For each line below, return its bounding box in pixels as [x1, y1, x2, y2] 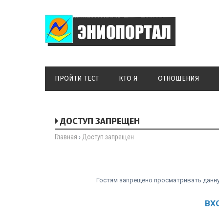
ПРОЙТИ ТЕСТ [55, 74, 99, 83]
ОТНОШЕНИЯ [158, 74, 199, 83]
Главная [55, 133, 77, 141]
